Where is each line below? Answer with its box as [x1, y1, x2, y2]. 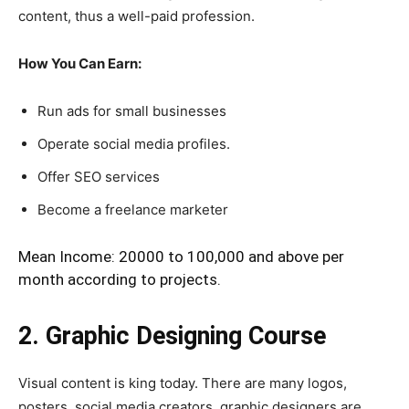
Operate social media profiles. [37, 134, 230, 152]
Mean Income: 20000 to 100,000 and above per [18, 246, 344, 266]
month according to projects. [18, 269, 221, 288]
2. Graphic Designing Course [18, 320, 326, 351]
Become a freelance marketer [37, 200, 228, 218]
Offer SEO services [37, 167, 160, 185]
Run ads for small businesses [37, 101, 226, 120]
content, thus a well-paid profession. [18, 6, 255, 25]
